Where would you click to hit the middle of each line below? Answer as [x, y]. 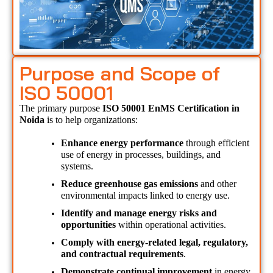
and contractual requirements [122, 254]
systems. [77, 166]
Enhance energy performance [122, 143]
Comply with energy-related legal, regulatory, [154, 243]
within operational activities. [171, 225]
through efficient [216, 143]
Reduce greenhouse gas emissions [129, 184]
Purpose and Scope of [120, 73]
